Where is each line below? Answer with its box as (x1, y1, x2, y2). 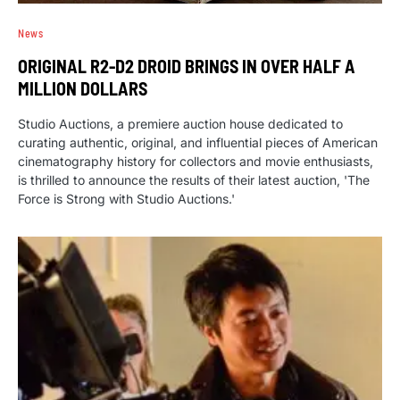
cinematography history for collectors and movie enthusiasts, (18, 153, 373, 169)
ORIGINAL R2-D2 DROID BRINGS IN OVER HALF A (18, 54, 355, 77)
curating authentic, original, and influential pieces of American (18, 134, 378, 150)
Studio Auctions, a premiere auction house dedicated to (18, 115, 343, 131)
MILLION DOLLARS (18, 77, 147, 99)
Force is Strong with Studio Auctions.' (18, 190, 235, 206)
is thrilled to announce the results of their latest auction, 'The (18, 171, 370, 187)
